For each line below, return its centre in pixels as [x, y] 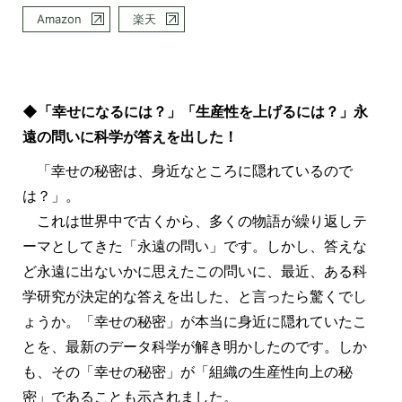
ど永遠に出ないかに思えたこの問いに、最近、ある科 [194, 271]
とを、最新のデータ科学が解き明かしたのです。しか [194, 346]
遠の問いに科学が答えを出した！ [130, 136]
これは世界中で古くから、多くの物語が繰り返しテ [194, 220]
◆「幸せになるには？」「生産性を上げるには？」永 [195, 111]
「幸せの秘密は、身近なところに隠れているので [187, 170]
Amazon [59, 19]
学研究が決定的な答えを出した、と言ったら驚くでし [194, 296]
